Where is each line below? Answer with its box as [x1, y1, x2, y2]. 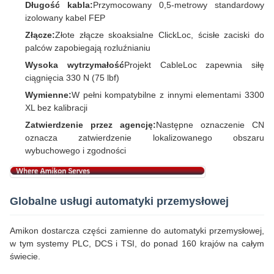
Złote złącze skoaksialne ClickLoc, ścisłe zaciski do [55, 30, 264, 40]
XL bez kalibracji [25, 103, 87, 113]
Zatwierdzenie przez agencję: [25, 120, 156, 130]
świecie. [10, 251, 40, 262]
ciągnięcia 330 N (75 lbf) [25, 73, 119, 83]
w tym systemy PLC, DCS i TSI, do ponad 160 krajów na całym [10, 239, 264, 249]
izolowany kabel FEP [25, 13, 105, 23]
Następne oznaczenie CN [156, 120, 264, 130]
